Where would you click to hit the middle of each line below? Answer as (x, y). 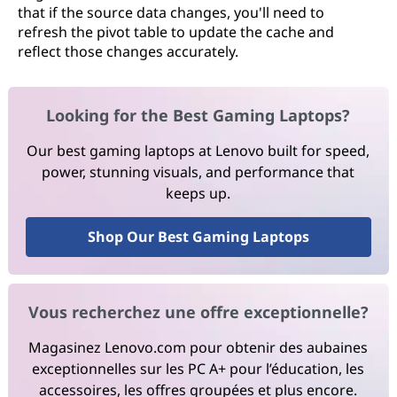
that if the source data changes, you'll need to (171, 12)
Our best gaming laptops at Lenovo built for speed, (198, 151)
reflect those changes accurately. (128, 51)
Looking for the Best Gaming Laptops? (198, 116)
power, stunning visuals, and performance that (198, 172)
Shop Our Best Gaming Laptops (198, 237)
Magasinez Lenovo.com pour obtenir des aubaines (198, 348)
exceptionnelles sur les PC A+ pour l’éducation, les (198, 369)
